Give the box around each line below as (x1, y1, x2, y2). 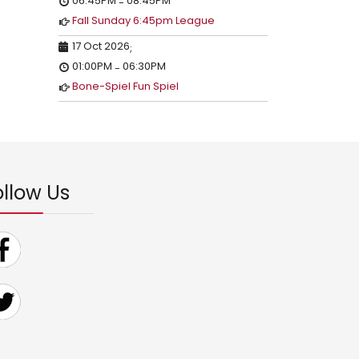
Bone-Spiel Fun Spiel (72, 79, 179, 94)
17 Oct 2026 (72, 38, 130, 54)
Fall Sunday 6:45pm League (72, 13, 215, 28)
